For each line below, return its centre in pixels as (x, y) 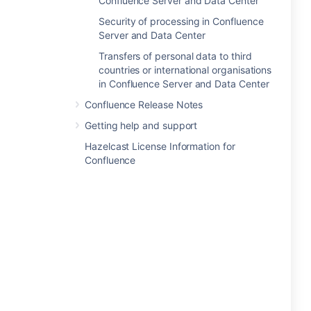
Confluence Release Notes (144, 104)
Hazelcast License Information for (160, 146)
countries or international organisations (185, 70)
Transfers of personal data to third (175, 56)
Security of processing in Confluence (181, 21)
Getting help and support (141, 125)
